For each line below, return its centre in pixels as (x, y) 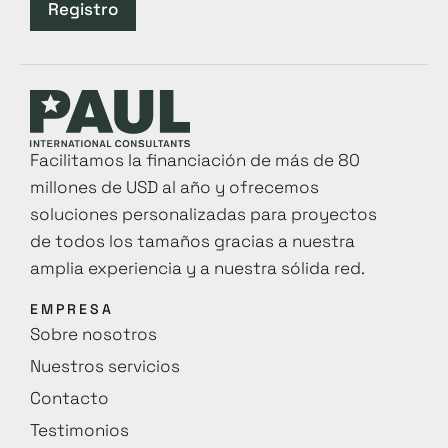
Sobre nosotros (93, 333)
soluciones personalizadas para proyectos (203, 214)
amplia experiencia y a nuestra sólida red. (197, 268)
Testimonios (79, 429)
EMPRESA (72, 308)
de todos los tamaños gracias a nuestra (192, 241)
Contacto (69, 397)
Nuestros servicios (105, 365)
